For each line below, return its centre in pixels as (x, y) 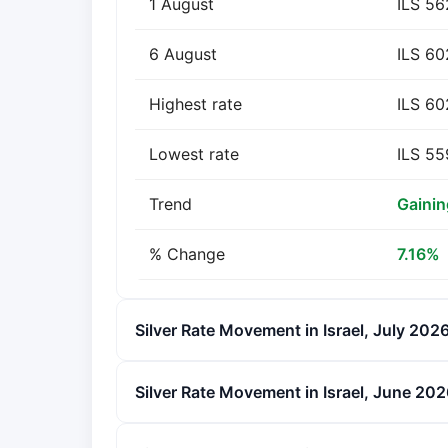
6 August (183, 54)
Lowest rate (194, 154)
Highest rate (195, 104)
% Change (187, 254)
